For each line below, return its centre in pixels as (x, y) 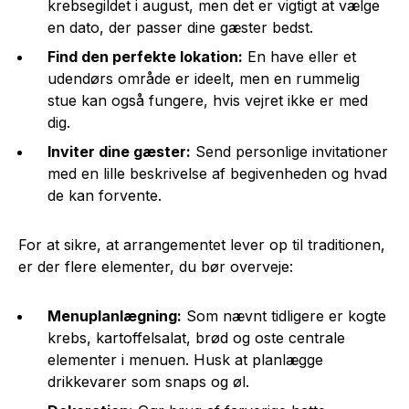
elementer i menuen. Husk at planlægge (185, 359)
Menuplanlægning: (115, 315)
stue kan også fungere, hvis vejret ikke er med (208, 100)
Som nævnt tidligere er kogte (284, 315)
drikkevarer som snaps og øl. (148, 381)
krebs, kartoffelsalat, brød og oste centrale (196, 337)
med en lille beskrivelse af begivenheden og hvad (217, 173)
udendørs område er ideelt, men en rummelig (204, 78)
